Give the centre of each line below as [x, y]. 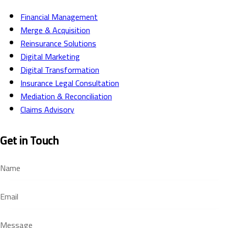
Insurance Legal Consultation [70, 83]
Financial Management [59, 17]
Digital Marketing [50, 57]
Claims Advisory [47, 110]
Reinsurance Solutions [58, 44]
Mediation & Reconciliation [66, 96]
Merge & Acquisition [55, 30]
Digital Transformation [60, 70]
